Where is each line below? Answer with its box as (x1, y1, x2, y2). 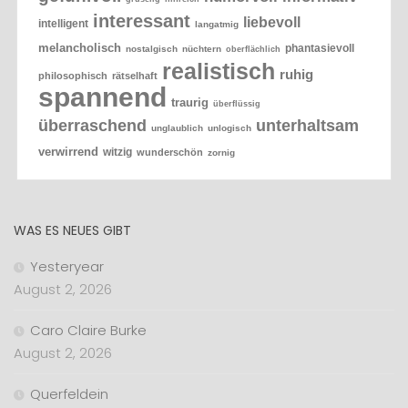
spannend (38, 82, 168, 113)
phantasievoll (285, 42, 355, 56)
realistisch (162, 58, 276, 85)
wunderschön (137, 147, 204, 158)
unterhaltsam (256, 117, 360, 136)
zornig (208, 148, 236, 158)
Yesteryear (30, 256, 104, 276)
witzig (103, 146, 133, 159)
